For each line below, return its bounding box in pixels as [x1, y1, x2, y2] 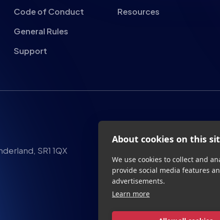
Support [14, 46, 48, 56]
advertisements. [112, 138, 165, 147]
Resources [117, 6, 160, 17]
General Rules [14, 26, 69, 36]
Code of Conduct [14, 6, 84, 17]
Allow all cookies [158, 178, 213, 187]
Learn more [112, 151, 150, 160]
